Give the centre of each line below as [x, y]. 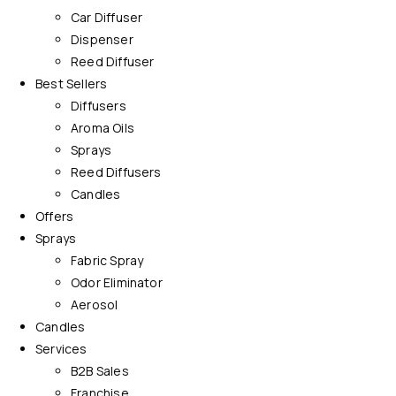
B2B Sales [100, 371]
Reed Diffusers [116, 172]
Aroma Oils [103, 128]
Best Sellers [72, 84]
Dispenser [102, 40]
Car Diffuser [107, 18]
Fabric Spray [107, 261]
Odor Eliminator [117, 283]
